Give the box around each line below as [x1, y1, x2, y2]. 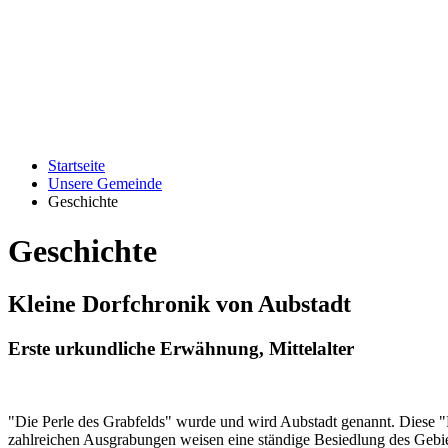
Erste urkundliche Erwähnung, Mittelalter [8, 337, 354, 359]
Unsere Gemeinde [48, 175, 162, 193]
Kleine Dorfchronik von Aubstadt [8, 291, 351, 318]
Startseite [48, 157, 105, 175]
